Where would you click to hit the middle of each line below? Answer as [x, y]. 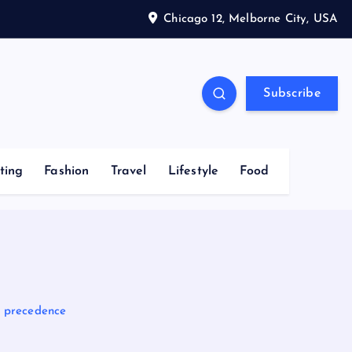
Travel [128, 171]
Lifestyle [193, 171]
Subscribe [292, 93]
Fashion [67, 171]
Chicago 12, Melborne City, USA [251, 19]
